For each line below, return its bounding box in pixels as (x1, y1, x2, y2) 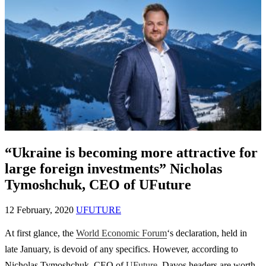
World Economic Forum (76, 228, 167, 239)
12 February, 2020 (5, 205, 76, 216)
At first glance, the (5, 228, 76, 239)
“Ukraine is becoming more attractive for (5, 145, 258, 161)
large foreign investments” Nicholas (5, 161, 222, 177)
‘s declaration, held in (167, 228, 247, 239)
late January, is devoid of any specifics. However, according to (5, 244, 238, 255)
